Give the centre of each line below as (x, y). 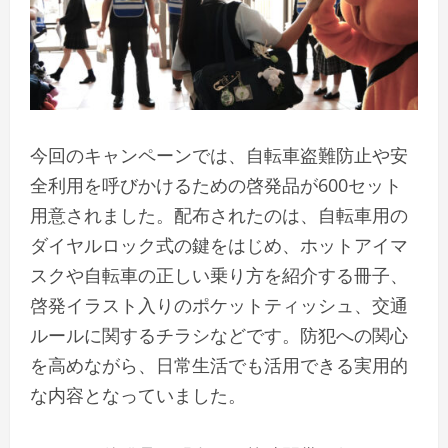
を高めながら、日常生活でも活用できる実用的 (219, 365)
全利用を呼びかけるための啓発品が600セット (216, 185)
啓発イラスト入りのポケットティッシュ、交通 (219, 305)
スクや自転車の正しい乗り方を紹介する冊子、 (219, 275)
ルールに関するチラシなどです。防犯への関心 (219, 335)
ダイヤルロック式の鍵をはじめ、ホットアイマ (219, 245)
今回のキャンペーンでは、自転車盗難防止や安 (219, 155)
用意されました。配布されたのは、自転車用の (219, 215)
